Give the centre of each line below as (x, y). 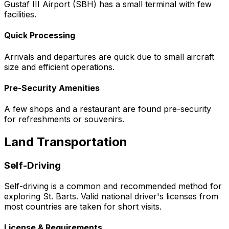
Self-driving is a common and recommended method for (113, 186)
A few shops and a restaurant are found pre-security (108, 109)
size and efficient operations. (59, 67)
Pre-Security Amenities (52, 88)
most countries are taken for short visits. (83, 206)
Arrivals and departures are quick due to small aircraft (109, 56)
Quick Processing (40, 36)
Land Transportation (66, 142)
